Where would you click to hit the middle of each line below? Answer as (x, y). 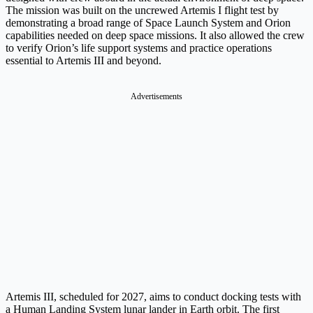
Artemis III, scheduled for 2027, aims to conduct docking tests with (153, 297)
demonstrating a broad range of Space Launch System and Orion (148, 23)
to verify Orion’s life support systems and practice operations (139, 48)
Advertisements (156, 97)
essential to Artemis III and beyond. (83, 61)
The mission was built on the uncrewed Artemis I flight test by (142, 10)
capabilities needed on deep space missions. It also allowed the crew (155, 36)
